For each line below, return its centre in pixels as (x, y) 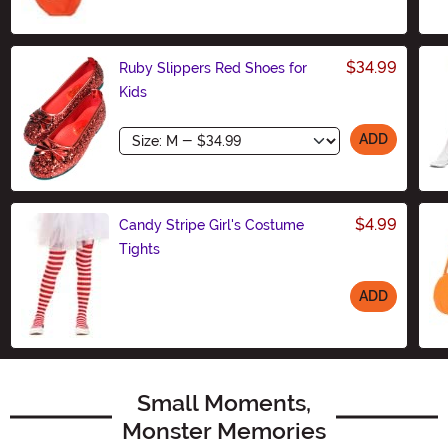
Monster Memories (224, 430)
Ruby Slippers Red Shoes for (213, 67)
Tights (139, 248)
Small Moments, (224, 402)
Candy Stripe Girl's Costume (211, 224)
